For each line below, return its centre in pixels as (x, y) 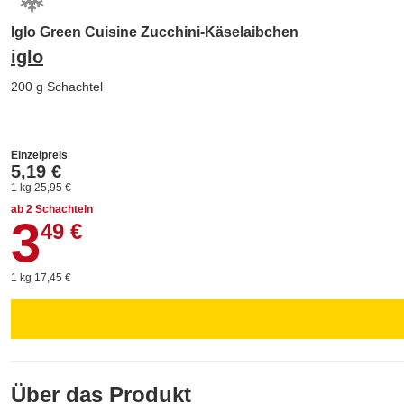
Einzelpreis (39, 155)
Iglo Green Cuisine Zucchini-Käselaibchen (155, 32)
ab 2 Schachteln (52, 209)
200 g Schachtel (57, 87)
